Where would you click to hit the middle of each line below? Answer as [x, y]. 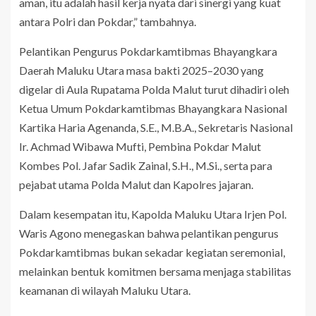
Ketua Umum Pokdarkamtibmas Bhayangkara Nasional [153, 109]
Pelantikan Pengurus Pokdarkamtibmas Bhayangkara [148, 51]
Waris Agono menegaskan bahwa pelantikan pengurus [149, 233]
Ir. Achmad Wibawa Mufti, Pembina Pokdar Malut [140, 147]
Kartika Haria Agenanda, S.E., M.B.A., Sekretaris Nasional [156, 128]
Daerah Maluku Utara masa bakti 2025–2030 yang [141, 71]
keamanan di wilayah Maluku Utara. [105, 291]
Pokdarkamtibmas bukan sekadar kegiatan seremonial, [152, 253]
